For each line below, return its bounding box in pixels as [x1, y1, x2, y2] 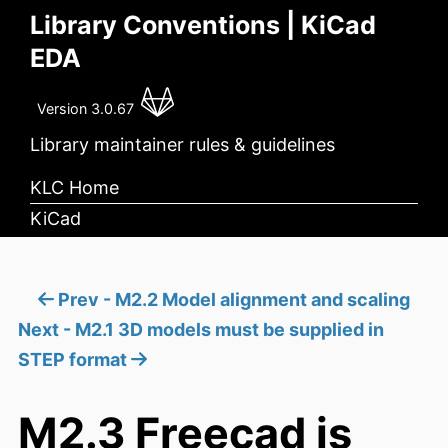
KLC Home [30, 176, 119, 198]
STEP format [18, 349, 131, 371]
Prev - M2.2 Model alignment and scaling [53, 289, 410, 311]
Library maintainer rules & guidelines [30, 134, 335, 155]
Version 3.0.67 [37, 100, 135, 117]
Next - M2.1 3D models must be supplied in [18, 319, 384, 341]
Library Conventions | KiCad [30, 10, 376, 40]
